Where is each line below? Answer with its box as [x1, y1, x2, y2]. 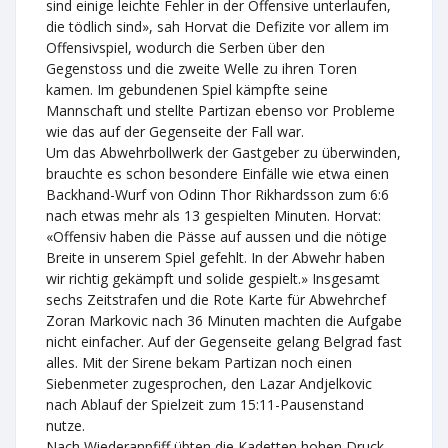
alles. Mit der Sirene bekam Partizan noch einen [46, 353, 352, 372]
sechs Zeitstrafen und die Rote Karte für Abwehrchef [46, 290, 386, 309]
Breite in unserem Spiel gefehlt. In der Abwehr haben [46, 248, 385, 267]
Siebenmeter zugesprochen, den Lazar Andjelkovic [46, 374, 372, 393]
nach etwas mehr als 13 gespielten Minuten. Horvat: [46, 206, 381, 225]
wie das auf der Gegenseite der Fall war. [46, 122, 304, 141]
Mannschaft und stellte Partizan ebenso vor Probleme [46, 101, 395, 120]
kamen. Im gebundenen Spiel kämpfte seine [46, 80, 328, 99]
